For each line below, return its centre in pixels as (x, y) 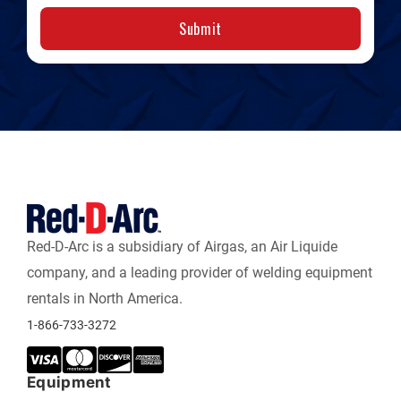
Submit (200, 29)
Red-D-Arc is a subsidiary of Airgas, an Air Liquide (182, 247)
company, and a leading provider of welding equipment (200, 273)
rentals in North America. (105, 299)
